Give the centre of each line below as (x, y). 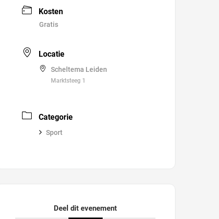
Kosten (51, 11)
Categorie (56, 117)
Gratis (49, 24)
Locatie (52, 54)
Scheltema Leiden (79, 69)
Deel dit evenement (88, 208)
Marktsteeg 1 (68, 81)
